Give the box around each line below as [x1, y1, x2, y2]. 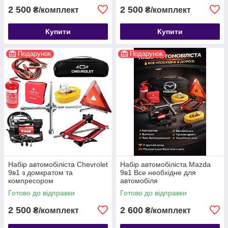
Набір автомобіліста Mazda [120, 160, 211, 168]
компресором [8, 176, 53, 185]
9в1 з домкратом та [8, 168, 73, 177]
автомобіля [120, 176, 158, 185]
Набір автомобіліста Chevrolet [8, 160, 108, 168]
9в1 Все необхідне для [120, 168, 196, 177]
